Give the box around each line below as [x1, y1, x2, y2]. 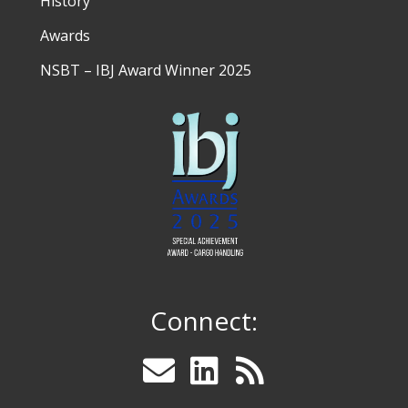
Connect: [150, 303, 258, 339]
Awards [40, 25, 90, 46]
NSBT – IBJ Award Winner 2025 [40, 59, 251, 80]
